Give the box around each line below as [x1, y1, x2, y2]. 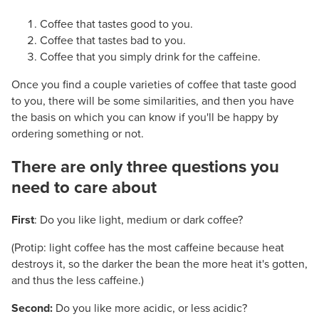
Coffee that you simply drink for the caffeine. [40, 50, 261, 65]
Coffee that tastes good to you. [40, 17, 193, 32]
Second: [11, 301, 53, 316]
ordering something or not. [11, 127, 144, 142]
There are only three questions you [11, 157, 279, 178]
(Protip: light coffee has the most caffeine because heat [11, 241, 284, 256]
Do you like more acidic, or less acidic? [53, 301, 247, 316]
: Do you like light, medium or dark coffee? [34, 213, 243, 228]
